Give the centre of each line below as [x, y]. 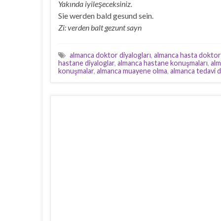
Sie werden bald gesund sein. [106, 16]
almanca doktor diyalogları [110, 55]
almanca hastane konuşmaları [163, 63]
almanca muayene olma [132, 71]
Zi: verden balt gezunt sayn [100, 27]
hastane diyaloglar [86, 63]
